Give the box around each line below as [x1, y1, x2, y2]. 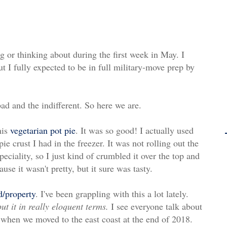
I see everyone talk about [108, 200, 202, 213]
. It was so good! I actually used [75, 124, 194, 137]
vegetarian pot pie [10, 124, 75, 137]
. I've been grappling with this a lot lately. [35, 187, 188, 200]
